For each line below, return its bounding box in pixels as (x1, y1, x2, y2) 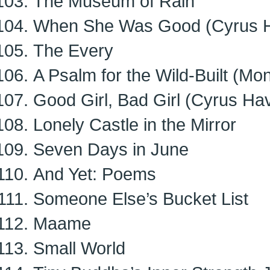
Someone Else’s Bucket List (33, 189, 248, 209)
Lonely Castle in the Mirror (33, 115, 236, 134)
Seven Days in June (33, 139, 189, 159)
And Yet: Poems (33, 164, 156, 184)
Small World (33, 238, 125, 258)
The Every (33, 40, 113, 60)
